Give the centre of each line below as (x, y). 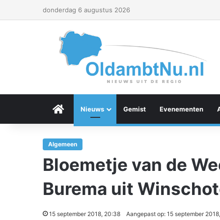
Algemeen (63, 144)
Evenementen (181, 109)
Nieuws (92, 109)
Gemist (135, 109)
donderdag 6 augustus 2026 (86, 10)
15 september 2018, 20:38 (85, 214)
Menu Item (81, 109)
